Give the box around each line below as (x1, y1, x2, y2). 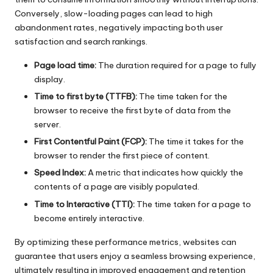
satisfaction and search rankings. (15, 36, 147, 48)
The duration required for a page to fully (96, 60, 257, 71)
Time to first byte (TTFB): (34, 91, 137, 102)
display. (34, 74, 65, 85)
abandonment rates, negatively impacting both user (15, 22, 223, 34)
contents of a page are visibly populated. (34, 181, 199, 193)
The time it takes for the (147, 136, 244, 147)
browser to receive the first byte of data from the (34, 105, 231, 116)
